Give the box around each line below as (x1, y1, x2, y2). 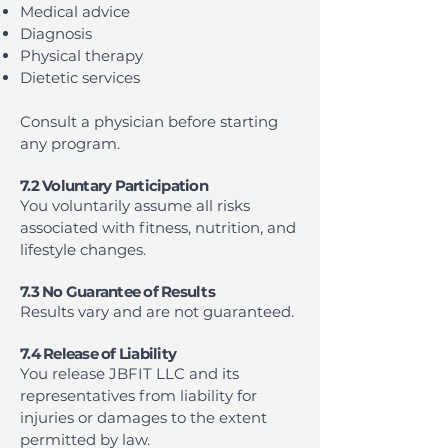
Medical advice (20, 2, 130, 21)
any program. (20, 134, 120, 153)
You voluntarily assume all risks (20, 196, 250, 215)
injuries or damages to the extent (20, 408, 267, 427)
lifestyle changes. (20, 240, 146, 259)
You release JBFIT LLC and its (20, 364, 239, 383)
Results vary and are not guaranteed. (20, 302, 294, 321)
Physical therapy (20, 46, 143, 65)
